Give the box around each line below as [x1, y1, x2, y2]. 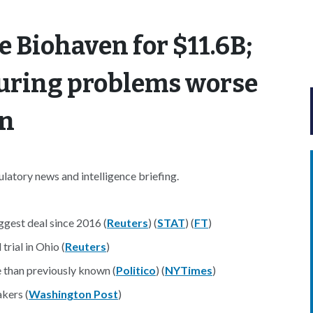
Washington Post [29, 287, 118, 300]
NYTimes [165, 263, 212, 277]
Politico [116, 263, 156, 277]
